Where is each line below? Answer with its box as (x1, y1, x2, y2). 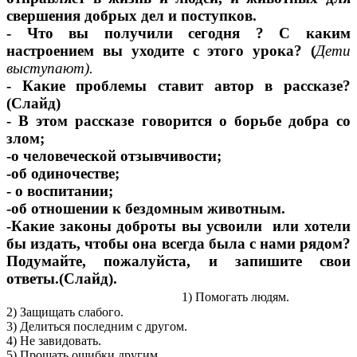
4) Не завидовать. (6, 334, 101, 348)
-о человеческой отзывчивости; (6, 147, 222, 165)
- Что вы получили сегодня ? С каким (6, 25, 351, 42)
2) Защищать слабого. (6, 305, 124, 320)
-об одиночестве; (6, 165, 120, 182)
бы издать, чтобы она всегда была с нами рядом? (6, 235, 351, 253)
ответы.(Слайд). (6, 270, 351, 288)
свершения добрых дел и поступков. (6, 7, 257, 25)
